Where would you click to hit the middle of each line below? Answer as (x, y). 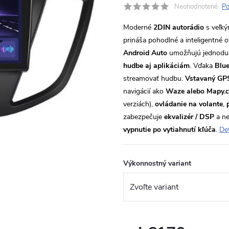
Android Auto (145, 53)
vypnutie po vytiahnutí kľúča (169, 130)
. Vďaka (202, 66)
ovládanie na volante (189, 104)
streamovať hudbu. (154, 78)
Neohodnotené (196, 7)
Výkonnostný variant (157, 163)
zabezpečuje (144, 117)
